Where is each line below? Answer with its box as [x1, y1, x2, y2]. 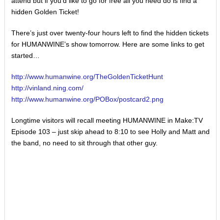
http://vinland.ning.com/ [11, 83, 83, 92]
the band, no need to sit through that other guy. [11, 138, 158, 147]
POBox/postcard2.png [95, 95, 164, 103]
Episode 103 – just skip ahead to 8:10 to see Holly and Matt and [11, 127, 210, 136]
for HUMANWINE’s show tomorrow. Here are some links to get [11, 40, 204, 48]
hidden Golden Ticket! [11, 7, 79, 16]
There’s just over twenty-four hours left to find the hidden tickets [11, 28, 209, 37]
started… [11, 51, 40, 59]
